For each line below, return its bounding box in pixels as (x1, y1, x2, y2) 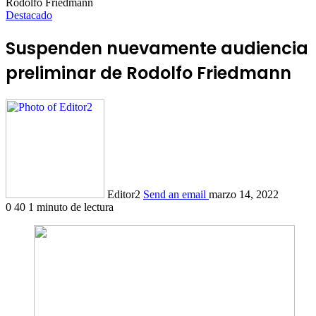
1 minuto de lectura (28, 200, 114, 213)
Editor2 (107, 188, 140, 200)
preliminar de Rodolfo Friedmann (6, 61, 291, 85)
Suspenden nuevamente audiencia (6, 36, 308, 60)
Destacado (6, 9, 52, 21)
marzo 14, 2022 (209, 188, 279, 200)
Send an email (143, 188, 206, 200)
